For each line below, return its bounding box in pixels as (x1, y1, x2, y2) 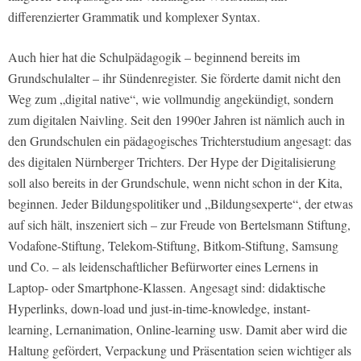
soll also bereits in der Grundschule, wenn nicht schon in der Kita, (8, 174, 342, 192)
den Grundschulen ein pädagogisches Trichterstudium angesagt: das (8, 132, 351, 150)
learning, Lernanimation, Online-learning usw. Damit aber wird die (8, 321, 347, 338)
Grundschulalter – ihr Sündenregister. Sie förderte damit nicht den (8, 69, 341, 87)
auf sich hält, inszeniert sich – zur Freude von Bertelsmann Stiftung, (8, 216, 351, 234)
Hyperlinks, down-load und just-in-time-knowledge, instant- (8, 300, 310, 317)
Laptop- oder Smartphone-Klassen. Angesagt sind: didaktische (8, 279, 326, 297)
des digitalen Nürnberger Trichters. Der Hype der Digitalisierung (8, 153, 336, 171)
